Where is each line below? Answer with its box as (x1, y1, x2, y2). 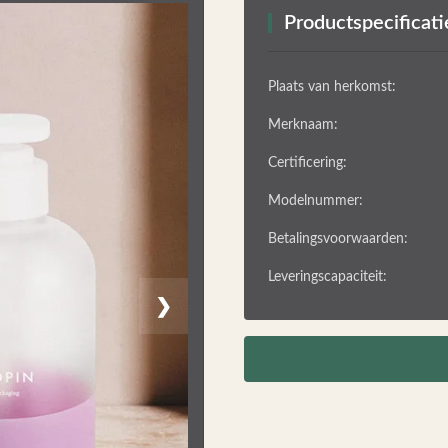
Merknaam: (268, 118, 338, 132)
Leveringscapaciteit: (268, 270, 387, 284)
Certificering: (268, 156, 347, 170)
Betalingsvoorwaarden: (268, 232, 408, 246)
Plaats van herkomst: (268, 80, 396, 94)
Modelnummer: (268, 194, 363, 208)
